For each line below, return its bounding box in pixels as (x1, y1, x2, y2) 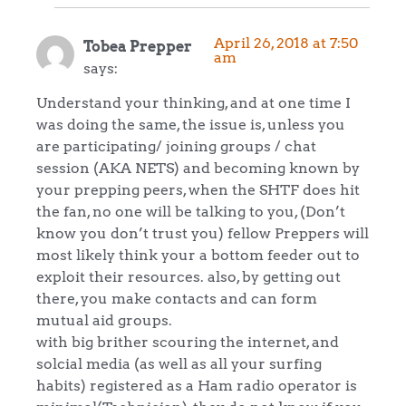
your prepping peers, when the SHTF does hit (36, 179, 360, 198)
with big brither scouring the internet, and (36, 332, 339, 351)
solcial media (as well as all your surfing (36, 353, 322, 372)
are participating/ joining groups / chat (36, 136, 316, 155)
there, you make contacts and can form (36, 288, 317, 307)
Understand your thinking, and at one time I (36, 92, 351, 111)
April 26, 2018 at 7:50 (213, 33, 358, 52)
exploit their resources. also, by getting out (36, 266, 341, 285)
